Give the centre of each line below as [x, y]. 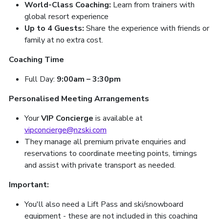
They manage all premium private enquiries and [105, 142]
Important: [30, 185]
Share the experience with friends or [148, 28]
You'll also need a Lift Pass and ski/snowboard [104, 204]
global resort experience [67, 16]
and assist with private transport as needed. [100, 165]
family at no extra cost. [64, 40]
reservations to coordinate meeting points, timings [111, 153]
